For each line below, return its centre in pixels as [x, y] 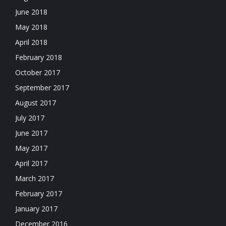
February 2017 [39, 193]
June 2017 [31, 133]
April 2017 [31, 163]
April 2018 [31, 42]
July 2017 [30, 118]
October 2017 [38, 72]
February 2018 [39, 57]
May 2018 [31, 27]
